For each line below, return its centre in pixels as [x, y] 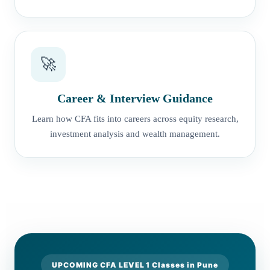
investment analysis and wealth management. [135, 133]
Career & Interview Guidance [135, 98]
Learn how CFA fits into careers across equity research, [135, 118]
